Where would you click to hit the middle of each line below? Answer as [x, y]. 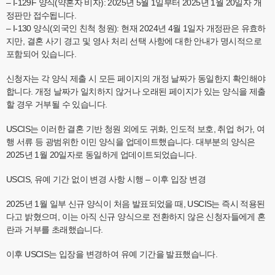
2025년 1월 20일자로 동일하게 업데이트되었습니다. [101, 155]
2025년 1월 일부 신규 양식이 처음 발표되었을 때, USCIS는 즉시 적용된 [136, 204]
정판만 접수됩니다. [41, 16]
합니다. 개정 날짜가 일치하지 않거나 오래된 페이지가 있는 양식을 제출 [136, 92]
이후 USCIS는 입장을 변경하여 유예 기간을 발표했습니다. [112, 254]
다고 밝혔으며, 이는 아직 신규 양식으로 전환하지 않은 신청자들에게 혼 [136, 217]
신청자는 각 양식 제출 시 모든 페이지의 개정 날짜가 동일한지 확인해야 [136, 79]
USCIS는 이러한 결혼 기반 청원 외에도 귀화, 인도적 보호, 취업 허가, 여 [136, 129]
